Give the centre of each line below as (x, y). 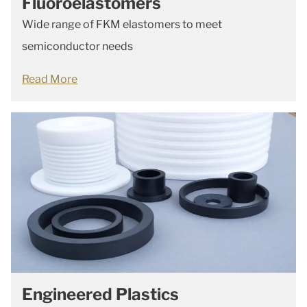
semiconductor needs (77, 46)
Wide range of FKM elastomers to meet (122, 24)
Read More (50, 79)
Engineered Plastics (100, 294)
